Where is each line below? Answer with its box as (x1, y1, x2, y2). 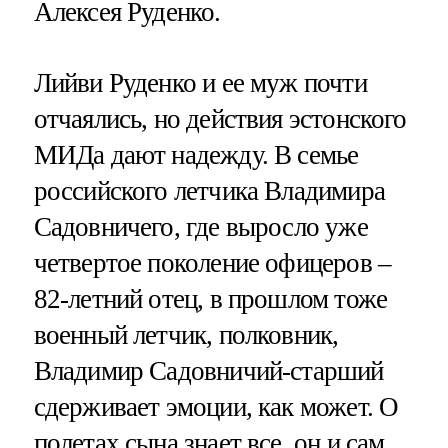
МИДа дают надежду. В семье (33, 140, 359, 171)
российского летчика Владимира (33, 176, 385, 207)
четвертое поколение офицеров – (33, 248, 392, 279)
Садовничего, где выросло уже (33, 212, 368, 243)
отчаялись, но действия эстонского (33, 104, 407, 135)
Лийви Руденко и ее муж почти (33, 68, 367, 99)
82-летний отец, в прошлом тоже (33, 284, 388, 315)
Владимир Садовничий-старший (33, 356, 384, 387)
